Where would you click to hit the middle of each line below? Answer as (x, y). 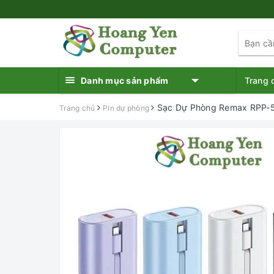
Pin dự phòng (126, 108)
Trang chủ (77, 108)
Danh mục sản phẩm (125, 80)
